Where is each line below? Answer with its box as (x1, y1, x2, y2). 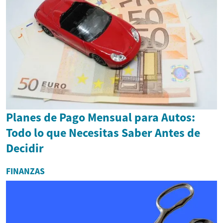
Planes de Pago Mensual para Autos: (6, 109, 195, 125)
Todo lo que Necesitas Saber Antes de (6, 124, 200, 140)
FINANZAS (6, 165, 45, 177)
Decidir (6, 140, 44, 156)
